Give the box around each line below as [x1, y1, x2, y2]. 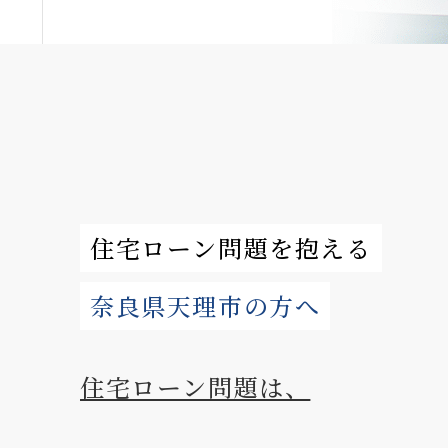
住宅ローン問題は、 [80, 369, 311, 404]
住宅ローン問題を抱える [90, 230, 372, 265]
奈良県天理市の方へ [90, 288, 321, 323]
